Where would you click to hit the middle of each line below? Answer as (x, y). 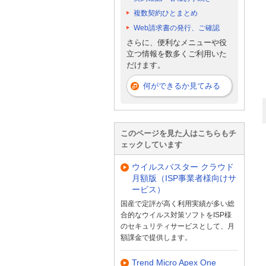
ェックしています (151, 144)
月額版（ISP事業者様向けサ (184, 178)
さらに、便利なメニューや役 (177, 43)
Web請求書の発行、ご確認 (177, 28)
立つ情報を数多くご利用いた (177, 54)
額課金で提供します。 (156, 237)
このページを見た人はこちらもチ (178, 133)
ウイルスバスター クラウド (183, 167)
